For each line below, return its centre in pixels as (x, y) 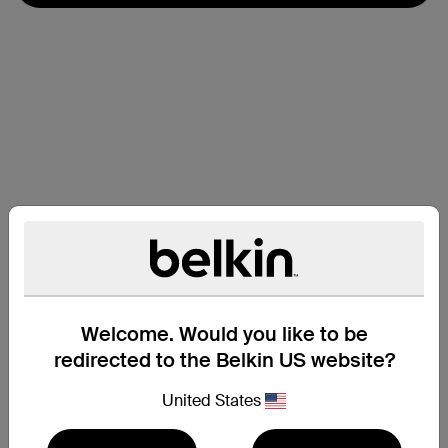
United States (211, 401)
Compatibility (75, 415)
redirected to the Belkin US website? (224, 360)
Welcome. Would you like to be (224, 334)
